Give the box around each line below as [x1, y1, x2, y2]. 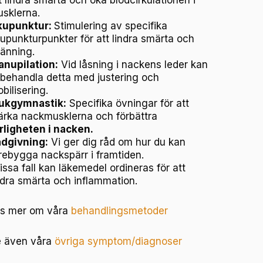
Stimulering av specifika [53, 19, 167, 32]
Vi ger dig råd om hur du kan [48, 136, 186, 148]
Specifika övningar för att [66, 97, 189, 109]
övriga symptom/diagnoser [54, 235, 182, 248]
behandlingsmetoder [70, 205, 168, 217]
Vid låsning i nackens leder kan [58, 58, 208, 70]
